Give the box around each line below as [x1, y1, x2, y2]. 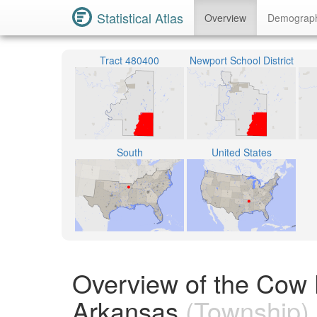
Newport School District [189, 53, 294, 67]
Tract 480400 [100, 53, 159, 67]
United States [211, 145, 272, 159]
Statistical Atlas [97, 8, 183, 27]
